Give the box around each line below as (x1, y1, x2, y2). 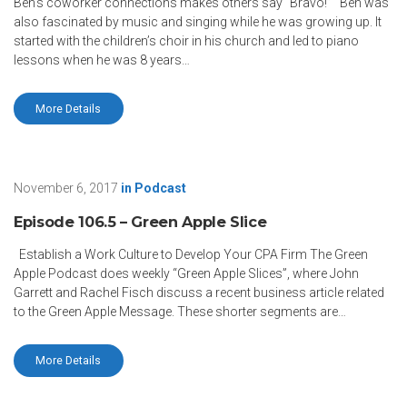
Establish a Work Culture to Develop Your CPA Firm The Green (14, 247, 368, 263)
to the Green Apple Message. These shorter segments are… (14, 304, 346, 320)
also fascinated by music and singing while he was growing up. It (14, 14, 382, 29)
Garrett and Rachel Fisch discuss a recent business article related (14, 285, 384, 301)
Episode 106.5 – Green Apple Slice (14, 213, 267, 232)
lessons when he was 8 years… (14, 52, 190, 67)
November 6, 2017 (14, 181, 118, 196)
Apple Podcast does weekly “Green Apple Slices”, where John (14, 266, 359, 282)
